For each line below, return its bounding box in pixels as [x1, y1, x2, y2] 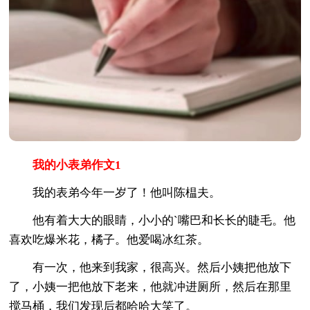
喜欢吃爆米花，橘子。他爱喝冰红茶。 [9, 232, 210, 246]
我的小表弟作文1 [9, 158, 122, 172]
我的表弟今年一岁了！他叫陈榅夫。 [9, 185, 221, 199]
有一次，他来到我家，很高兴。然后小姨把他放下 [9, 260, 292, 274]
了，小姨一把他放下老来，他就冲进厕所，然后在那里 [9, 280, 292, 293]
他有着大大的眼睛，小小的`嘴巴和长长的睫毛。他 [9, 213, 296, 227]
